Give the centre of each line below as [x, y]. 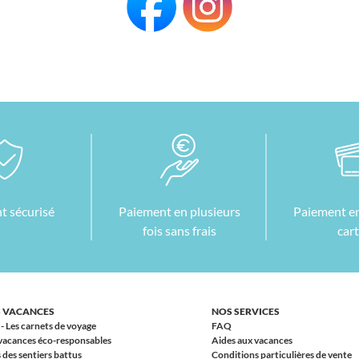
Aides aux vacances [252, 340]
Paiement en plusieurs [179, 211]
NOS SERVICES [246, 311]
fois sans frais [179, 230]
